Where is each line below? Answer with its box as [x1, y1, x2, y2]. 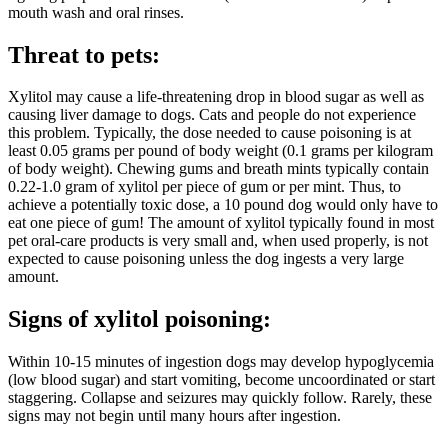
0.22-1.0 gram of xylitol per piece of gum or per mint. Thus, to [8, 178, 401, 196]
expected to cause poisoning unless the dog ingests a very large [8, 250, 404, 268]
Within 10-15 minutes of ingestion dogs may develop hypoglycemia [8, 353, 434, 371]
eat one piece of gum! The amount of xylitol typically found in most [8, 214, 434, 232]
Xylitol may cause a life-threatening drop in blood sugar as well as [8, 88, 424, 106]
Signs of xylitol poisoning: [8, 306, 271, 333]
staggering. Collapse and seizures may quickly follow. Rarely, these [8, 389, 432, 407]
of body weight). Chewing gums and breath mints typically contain [8, 160, 429, 178]
